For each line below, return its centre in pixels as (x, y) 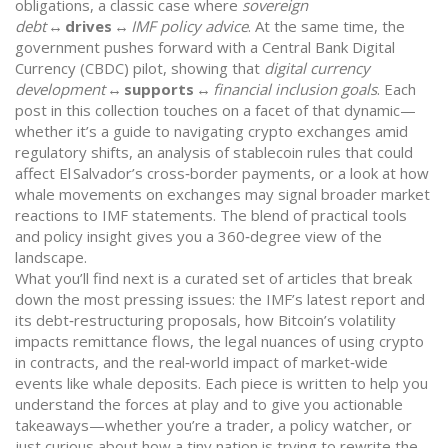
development (60, 89)
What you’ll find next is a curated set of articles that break (213, 278)
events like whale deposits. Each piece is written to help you (221, 383)
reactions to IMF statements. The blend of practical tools (211, 215)
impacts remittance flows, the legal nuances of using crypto (219, 341)
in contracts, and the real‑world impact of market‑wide (201, 362)
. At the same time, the (326, 26)
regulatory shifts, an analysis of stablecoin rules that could (214, 152)
